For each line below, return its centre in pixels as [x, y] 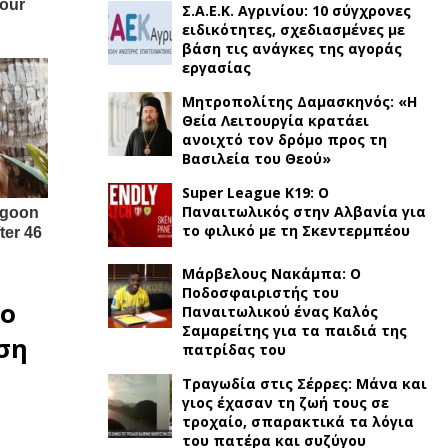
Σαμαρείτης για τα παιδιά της [294, 330]
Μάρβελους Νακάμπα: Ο [271, 273]
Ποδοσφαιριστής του [260, 292]
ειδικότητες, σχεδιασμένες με [293, 29]
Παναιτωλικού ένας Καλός [279, 311]
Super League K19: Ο [255, 192]
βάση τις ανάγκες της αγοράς [291, 48]
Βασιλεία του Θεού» [256, 158]
